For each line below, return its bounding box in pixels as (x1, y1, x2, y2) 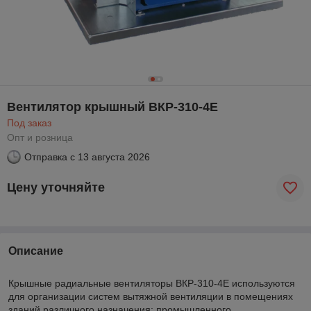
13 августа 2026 (78, 151, 150, 162)
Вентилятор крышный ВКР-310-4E (7, 99, 218, 114)
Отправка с (24, 151, 75, 162)
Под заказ (7, 117, 51, 128)
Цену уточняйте (7, 180, 105, 195)
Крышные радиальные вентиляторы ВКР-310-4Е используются (8, 277, 295, 289)
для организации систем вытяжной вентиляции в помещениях (8, 290, 293, 302)
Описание (8, 244, 63, 257)
